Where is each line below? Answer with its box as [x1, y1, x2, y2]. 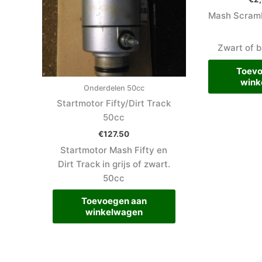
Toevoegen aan [81, 195, 147, 207]
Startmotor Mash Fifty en [60, 144, 168, 156]
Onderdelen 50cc [83, 83, 144, 92]
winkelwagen [85, 206, 143, 218]
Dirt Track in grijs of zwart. [57, 158, 170, 170]
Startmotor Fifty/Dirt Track [57, 98, 171, 109]
